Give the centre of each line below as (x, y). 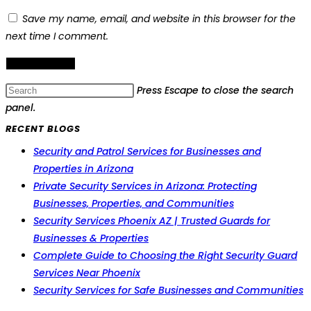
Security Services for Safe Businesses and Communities (168, 291)
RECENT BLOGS (43, 129)
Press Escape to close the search (215, 91)
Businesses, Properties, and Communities (134, 204)
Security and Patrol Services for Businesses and (147, 152)
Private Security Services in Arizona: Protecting (145, 186)
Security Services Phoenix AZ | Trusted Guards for (152, 221)
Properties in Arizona (83, 169)
